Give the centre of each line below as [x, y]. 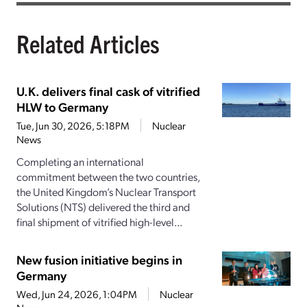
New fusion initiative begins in [99, 260]
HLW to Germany [62, 107]
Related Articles [88, 43]
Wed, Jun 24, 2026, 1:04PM [77, 294]
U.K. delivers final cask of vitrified [108, 91]
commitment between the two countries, [108, 177]
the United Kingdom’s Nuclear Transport [106, 192]
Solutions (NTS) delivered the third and [103, 207]
